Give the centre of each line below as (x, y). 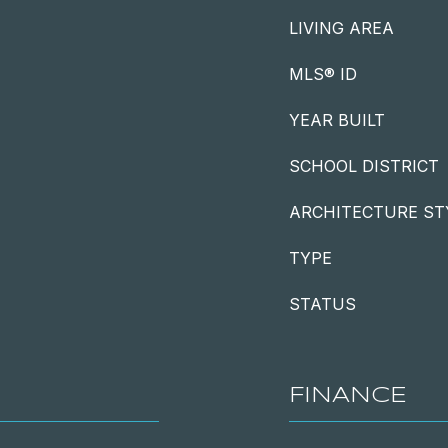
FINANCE (348, 396)
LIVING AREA (341, 28)
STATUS (322, 304)
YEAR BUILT (337, 120)
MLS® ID (323, 74)
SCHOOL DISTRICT (364, 166)
